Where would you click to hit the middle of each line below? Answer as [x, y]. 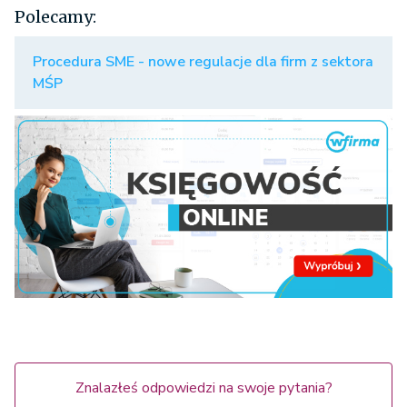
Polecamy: [55, 17]
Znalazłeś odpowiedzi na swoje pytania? [203, 387]
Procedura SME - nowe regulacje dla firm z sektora [203, 62]
